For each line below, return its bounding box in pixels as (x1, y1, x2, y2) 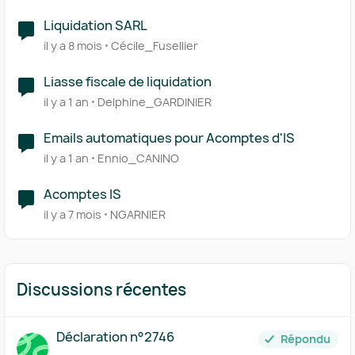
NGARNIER (110, 207, 166, 222)
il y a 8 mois (44, 38, 102, 53)
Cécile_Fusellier (111, 38, 198, 53)
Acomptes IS (44, 185, 121, 203)
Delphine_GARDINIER (97, 94, 212, 109)
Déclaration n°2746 (56, 328, 174, 345)
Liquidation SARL (44, 17, 147, 34)
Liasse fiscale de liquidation (44, 73, 212, 90)
